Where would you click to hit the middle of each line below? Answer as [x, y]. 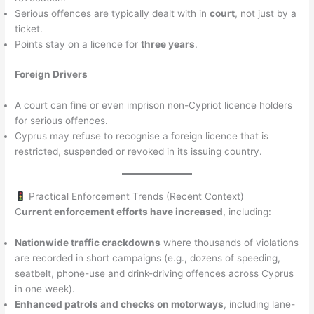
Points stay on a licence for [78, 45]
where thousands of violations [230, 243]
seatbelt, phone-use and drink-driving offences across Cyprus [155, 274]
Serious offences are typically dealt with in [112, 14]
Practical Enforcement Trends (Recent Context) [135, 197]
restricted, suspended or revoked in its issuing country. [139, 151]
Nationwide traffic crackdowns [88, 243]
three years [168, 45]
